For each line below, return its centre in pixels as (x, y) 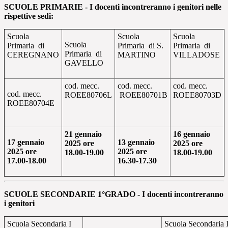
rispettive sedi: (29, 16)
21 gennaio (83, 134)
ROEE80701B (142, 95)
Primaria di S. (140, 46)
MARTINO (137, 55)
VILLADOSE (196, 55)
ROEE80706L (88, 95)
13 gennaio (136, 142)
